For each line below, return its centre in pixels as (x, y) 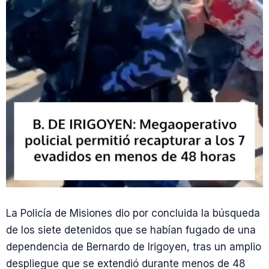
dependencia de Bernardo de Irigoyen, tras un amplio (134, 247)
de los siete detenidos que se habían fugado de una (131, 230)
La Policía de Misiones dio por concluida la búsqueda (133, 213)
